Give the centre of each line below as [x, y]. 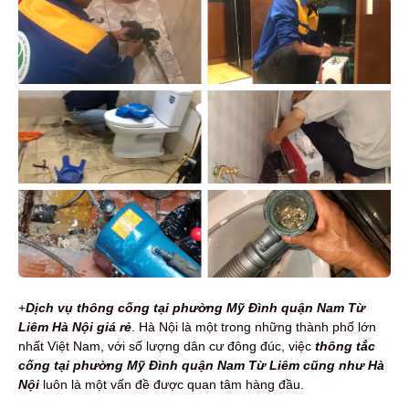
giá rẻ [114, 326]
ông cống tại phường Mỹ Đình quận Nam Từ [227, 307]
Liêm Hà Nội [56, 326]
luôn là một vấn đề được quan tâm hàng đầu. [172, 384]
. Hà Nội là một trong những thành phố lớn [254, 326]
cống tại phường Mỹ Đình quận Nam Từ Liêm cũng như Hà [201, 365]
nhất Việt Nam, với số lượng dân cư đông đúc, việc [167, 346]
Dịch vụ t [53, 307]
